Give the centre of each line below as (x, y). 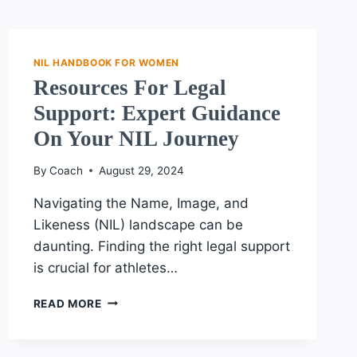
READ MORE (67, 303)
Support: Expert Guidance (157, 113)
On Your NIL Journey (136, 138)
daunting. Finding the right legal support (161, 246)
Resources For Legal (129, 87)
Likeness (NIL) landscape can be (138, 224)
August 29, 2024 (141, 170)
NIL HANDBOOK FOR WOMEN (106, 63)
